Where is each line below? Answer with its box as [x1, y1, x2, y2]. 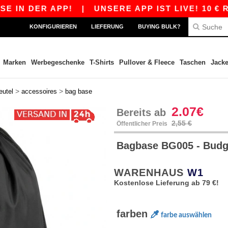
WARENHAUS [114, 167, 187, 178]
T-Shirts [89, 59, 114, 66]
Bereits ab [117, 107, 169, 118]
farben [117, 208, 151, 219]
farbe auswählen [161, 212, 212, 219]
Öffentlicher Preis [117, 120, 169, 127]
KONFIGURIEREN [30, 23, 77, 30]
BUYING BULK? [138, 23, 181, 30]
